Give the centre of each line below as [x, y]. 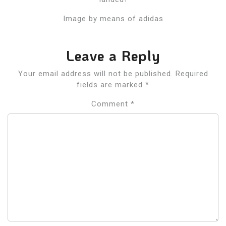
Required [192, 73]
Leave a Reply [113, 55]
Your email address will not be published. [95, 73]
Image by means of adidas [113, 18]
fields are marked [111, 84]
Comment [111, 104]
